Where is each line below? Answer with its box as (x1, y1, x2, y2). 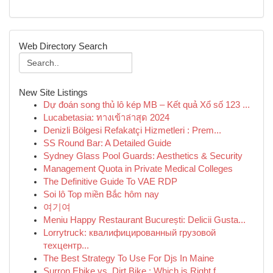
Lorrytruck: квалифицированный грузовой (43, 228, 216, 238)
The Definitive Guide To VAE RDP (43, 177, 177, 186)
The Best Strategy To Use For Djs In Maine (43, 253, 214, 263)
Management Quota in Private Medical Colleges (43, 164, 233, 174)
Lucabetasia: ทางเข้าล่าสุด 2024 (43, 113, 169, 122)
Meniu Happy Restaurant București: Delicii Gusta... (43, 215, 246, 225)
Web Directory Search (19, 41, 107, 51)
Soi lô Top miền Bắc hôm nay (43, 190, 159, 199)
